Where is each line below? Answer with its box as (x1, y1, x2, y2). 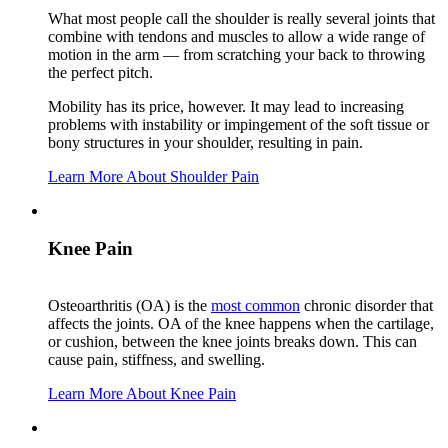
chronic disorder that (300, 297, 433, 315)
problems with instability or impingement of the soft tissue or (48, 115, 429, 133)
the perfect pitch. (48, 63, 153, 81)
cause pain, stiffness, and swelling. (48, 351, 265, 369)
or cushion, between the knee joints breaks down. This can (48, 333, 417, 351)
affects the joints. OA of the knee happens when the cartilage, (48, 315, 434, 333)
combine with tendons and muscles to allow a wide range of (48, 27, 425, 45)
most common (211, 297, 300, 315)
